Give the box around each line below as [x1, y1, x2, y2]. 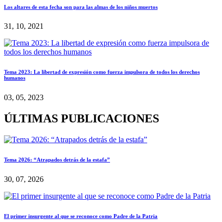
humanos [4, 75, 25, 81]
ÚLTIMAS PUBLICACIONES [4, 112, 159, 125]
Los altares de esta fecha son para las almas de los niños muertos [4, 3, 158, 10]
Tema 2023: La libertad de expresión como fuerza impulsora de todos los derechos [4, 69, 200, 75]
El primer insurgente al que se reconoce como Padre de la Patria [4, 213, 158, 220]
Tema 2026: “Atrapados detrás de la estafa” [4, 157, 110, 163]
